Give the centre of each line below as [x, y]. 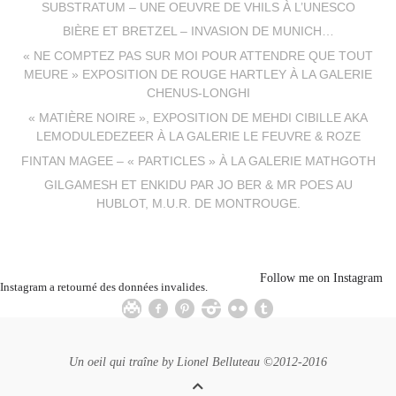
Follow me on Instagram [321, 278]
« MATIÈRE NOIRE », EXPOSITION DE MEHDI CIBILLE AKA [198, 118]
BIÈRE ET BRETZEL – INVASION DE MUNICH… [198, 32]
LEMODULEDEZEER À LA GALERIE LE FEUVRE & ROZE [198, 136]
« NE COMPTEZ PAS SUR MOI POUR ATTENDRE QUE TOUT [198, 57]
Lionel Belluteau [218, 362]
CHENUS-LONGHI [198, 94]
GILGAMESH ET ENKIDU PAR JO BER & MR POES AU [198, 186]
